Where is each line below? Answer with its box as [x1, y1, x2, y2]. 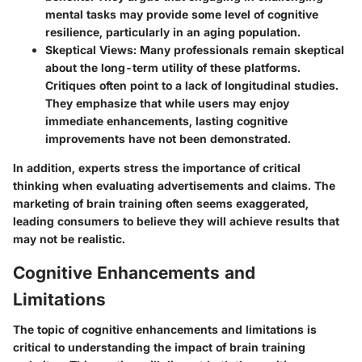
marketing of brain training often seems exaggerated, [13, 196, 309, 210]
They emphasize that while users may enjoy [45, 95, 289, 110]
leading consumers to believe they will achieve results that [13, 213, 339, 228]
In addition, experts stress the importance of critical [13, 160, 301, 175]
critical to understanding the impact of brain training [13, 340, 305, 355]
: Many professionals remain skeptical [133, 42, 344, 57]
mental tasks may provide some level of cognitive [45, 6, 318, 21]
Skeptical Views [45, 42, 133, 57]
